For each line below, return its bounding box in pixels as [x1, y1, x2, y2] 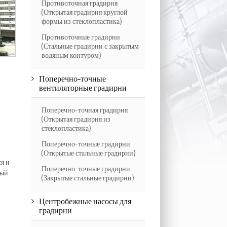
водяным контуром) [41, 51, 101, 59]
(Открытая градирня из [41, 115, 110, 123]
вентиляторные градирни [39, 83, 127, 92]
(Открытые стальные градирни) [41, 148, 135, 157]
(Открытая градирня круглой [41, 8, 128, 16]
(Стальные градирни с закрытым [41, 42, 139, 50]
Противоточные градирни [41, 32, 120, 41]
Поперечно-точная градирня [41, 105, 128, 114]
